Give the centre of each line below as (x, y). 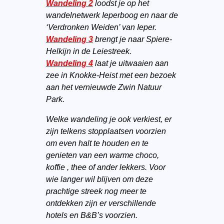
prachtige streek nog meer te (96, 191)
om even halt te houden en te (97, 143)
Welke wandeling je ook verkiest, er (108, 119)
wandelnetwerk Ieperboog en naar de (112, 15)
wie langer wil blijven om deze (99, 179)
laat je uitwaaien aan (131, 63)
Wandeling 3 (69, 39)
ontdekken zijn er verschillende (101, 203)
